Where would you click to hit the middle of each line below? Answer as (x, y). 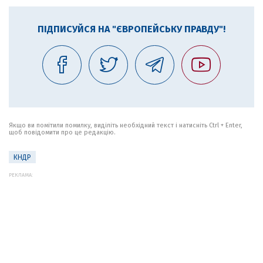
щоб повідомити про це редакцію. (62, 132)
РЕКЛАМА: (21, 175)
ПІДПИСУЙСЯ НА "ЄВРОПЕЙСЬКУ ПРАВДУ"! (131, 29)
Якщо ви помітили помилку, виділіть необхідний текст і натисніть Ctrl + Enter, (126, 125)
